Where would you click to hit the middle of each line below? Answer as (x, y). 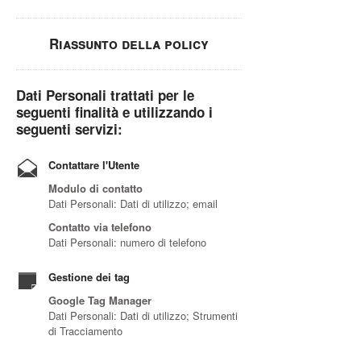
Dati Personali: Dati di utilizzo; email (133, 203)
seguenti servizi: (69, 129)
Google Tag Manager (100, 300)
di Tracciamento (85, 331)
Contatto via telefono (100, 227)
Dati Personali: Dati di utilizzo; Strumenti (143, 315)
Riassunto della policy (129, 44)
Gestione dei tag (89, 277)
